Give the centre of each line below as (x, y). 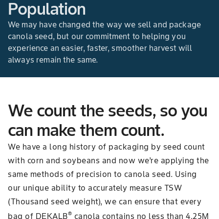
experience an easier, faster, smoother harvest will (100, 48)
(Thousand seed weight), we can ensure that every (105, 201)
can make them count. (86, 130)
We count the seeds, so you (108, 110)
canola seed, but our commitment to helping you (97, 36)
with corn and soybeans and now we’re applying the (109, 160)
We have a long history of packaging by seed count (107, 147)
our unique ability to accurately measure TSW (95, 188)
